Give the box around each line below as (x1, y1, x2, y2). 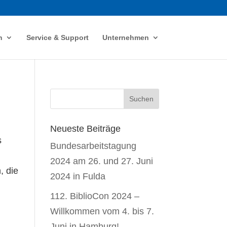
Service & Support (26, 33, 89, 42)
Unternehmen (102, 33, 149, 42)
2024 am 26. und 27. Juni (50, 156, 153, 166)
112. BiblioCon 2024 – (50, 191, 139, 201)
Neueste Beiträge (50, 124, 121, 134)
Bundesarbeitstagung (50, 141, 136, 151)
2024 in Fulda (50, 171, 105, 181)
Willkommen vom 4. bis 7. (50, 206, 154, 216)
